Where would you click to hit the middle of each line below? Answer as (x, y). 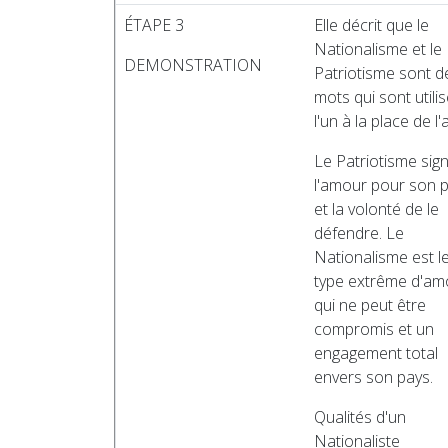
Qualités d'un (360, 417)
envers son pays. (373, 377)
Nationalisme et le (378, 49)
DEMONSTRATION (193, 65)
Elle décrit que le (371, 25)
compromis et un (374, 329)
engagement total (376, 353)
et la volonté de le (376, 209)
